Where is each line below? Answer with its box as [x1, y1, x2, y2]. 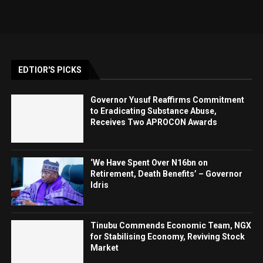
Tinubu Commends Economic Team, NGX [90, 220, 252, 230]
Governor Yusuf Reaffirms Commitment [90, 95, 245, 104]
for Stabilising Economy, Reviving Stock [90, 231, 245, 241]
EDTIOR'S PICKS [18, 65, 82, 75]
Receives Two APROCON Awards [90, 117, 218, 127]
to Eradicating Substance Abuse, [90, 106, 217, 116]
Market [90, 242, 119, 252]
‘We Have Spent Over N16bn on [90, 157, 208, 167]
